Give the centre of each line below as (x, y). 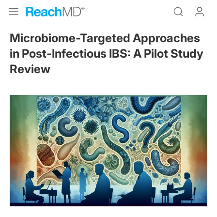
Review (30, 69)
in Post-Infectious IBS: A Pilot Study (107, 54)
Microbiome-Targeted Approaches (105, 38)
